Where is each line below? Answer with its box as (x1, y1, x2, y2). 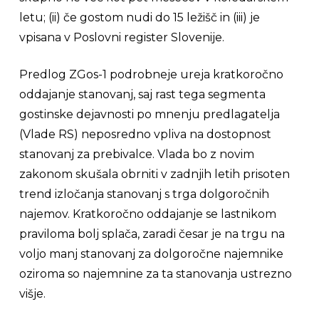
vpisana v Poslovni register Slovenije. (19, 31, 224, 44)
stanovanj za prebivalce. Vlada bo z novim (19, 147, 254, 161)
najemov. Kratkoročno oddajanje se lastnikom (19, 207, 276, 221)
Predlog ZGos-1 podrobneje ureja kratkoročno (19, 68, 283, 81)
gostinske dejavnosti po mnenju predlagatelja (19, 108, 280, 121)
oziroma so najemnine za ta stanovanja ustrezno (19, 267, 292, 281)
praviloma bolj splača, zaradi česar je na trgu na (19, 227, 285, 241)
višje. (19, 287, 46, 300)
